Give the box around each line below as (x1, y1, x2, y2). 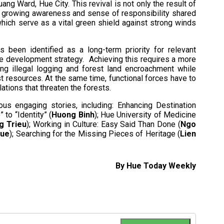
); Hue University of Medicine (94, 110, 196, 119)
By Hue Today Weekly (115, 161, 196, 170)
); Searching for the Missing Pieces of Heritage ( (9, 129, 180, 138)
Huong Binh (51, 110, 94, 119)
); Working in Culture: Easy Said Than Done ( (26, 119, 181, 129)
